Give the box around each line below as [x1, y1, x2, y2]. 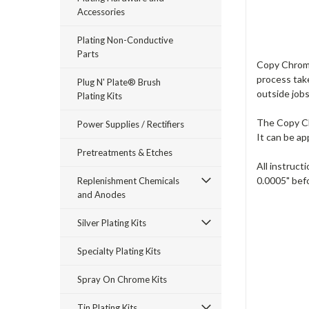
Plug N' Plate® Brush [77, 77, 161, 88]
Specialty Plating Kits [77, 246, 161, 257]
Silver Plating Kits [77, 217, 146, 228]
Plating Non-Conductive [77, 34, 173, 46]
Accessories [77, 6, 125, 17]
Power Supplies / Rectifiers [77, 119, 184, 130]
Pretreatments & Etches [77, 147, 172, 158]
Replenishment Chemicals [77, 175, 179, 186]
